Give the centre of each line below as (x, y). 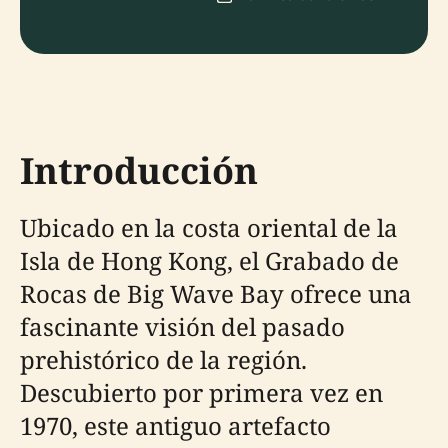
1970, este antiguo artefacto (175, 425)
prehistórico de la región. (163, 359)
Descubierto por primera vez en (201, 392)
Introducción (139, 170)
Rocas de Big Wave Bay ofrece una (216, 293)
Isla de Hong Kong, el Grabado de (209, 260)
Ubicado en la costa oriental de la (209, 227)
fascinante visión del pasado (182, 326)
